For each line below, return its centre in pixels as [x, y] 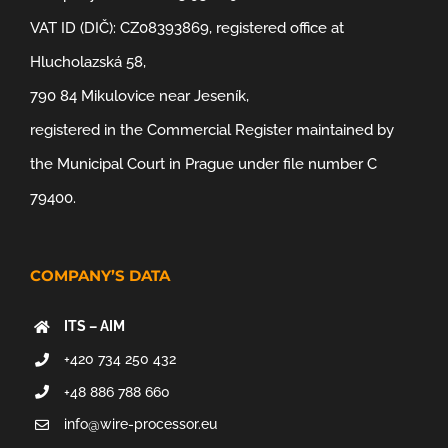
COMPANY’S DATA [100, 275]
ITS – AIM [94, 326]
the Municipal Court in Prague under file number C [203, 164]
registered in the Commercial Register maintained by [212, 130]
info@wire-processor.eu [140, 424]
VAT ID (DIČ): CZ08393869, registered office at [187, 28]
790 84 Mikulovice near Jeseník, [139, 96]
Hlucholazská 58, [88, 62]
